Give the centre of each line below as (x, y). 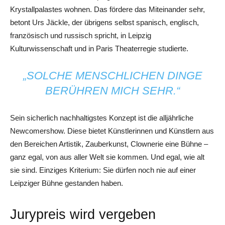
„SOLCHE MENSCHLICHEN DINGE (113, 75)
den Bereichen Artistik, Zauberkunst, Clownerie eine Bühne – (109, 144)
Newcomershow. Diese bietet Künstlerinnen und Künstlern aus (112, 131)
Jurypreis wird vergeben (83, 214)
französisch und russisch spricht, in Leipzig (81, 35)
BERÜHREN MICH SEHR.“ (113, 90)
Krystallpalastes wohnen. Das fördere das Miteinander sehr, (107, 9)
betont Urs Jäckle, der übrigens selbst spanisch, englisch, (104, 22)
